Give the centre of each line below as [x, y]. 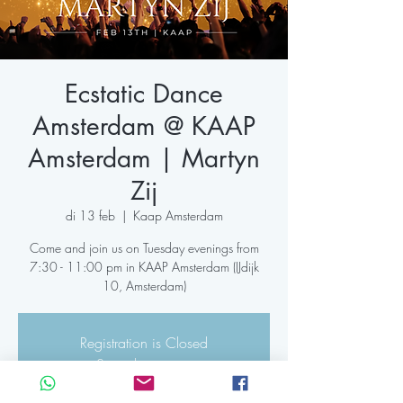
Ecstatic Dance [144, 94]
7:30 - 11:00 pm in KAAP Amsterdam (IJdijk [144, 267]
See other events [144, 364]
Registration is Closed [144, 343]
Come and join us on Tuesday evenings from [144, 248]
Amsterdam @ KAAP [144, 126]
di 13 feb [90, 215]
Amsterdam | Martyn [144, 158]
